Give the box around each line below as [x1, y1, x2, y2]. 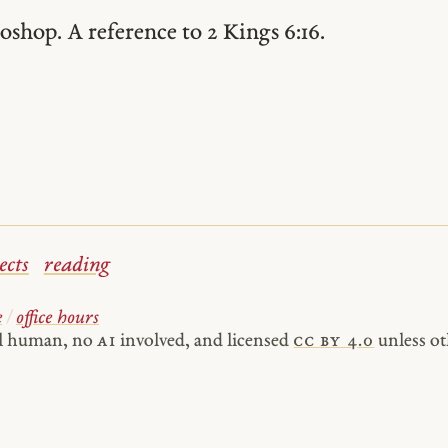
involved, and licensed [116, 331, 294, 351]
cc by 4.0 [293, 331, 375, 351]
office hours [16, 308, 99, 328]
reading [43, 254, 110, 277]
